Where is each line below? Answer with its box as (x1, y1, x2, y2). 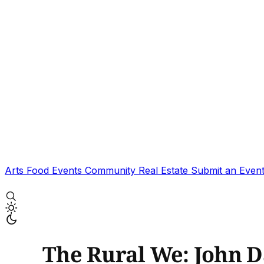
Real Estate (138, 164, 191, 176)
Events (52, 164, 85, 176)
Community (85, 164, 138, 176)
